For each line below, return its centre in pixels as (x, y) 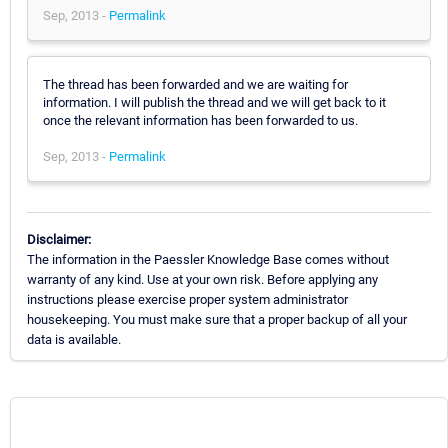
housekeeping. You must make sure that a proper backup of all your (217, 319)
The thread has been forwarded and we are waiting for (195, 84)
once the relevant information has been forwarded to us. (200, 120)
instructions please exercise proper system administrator (187, 299)
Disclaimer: (59, 239)
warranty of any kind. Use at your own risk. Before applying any (202, 279)
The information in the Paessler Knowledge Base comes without (208, 259)
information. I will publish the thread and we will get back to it (214, 102)
